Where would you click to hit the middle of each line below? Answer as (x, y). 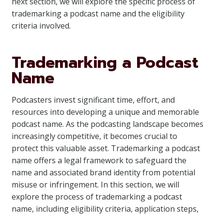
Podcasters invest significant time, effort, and (93, 100)
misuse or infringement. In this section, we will (95, 185)
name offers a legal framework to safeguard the (99, 160)
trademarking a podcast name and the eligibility (98, 14)
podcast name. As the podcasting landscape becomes (108, 124)
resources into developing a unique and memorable (105, 112)
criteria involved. (41, 26)
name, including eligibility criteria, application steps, (105, 209)
